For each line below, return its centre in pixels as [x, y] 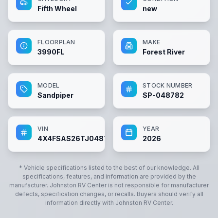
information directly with [80, 203]
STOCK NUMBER [168, 85]
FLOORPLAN [56, 42]
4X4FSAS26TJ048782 [77, 138]
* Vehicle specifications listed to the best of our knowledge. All [109, 168]
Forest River [164, 52]
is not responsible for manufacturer [158, 185]
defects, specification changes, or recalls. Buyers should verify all [109, 194]
